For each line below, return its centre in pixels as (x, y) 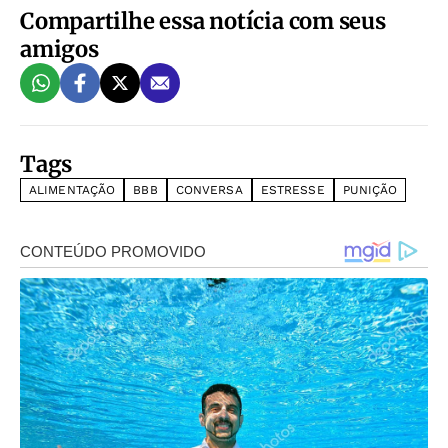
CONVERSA (209, 189)
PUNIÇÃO (370, 189)
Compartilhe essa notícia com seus (203, 20)
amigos (59, 48)
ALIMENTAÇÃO (72, 189)
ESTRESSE (292, 189)
